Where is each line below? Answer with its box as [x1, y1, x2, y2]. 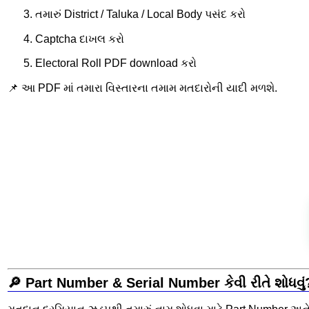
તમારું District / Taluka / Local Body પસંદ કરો [35, 8, 246, 20]
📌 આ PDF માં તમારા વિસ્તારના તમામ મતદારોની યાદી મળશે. [8, 82, 277, 94]
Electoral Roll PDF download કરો [35, 57, 197, 70]
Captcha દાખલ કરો [35, 32, 124, 45]
